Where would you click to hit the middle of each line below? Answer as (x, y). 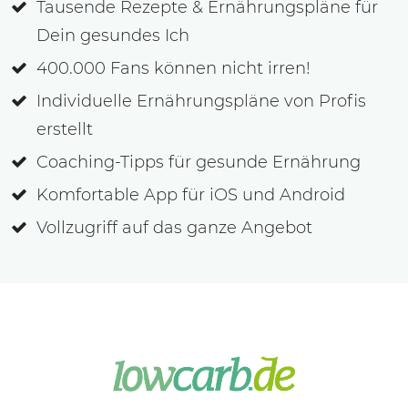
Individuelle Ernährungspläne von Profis (201, 101)
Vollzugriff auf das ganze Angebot (174, 228)
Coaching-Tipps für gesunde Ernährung (199, 162)
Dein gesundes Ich (113, 36)
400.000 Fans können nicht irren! (173, 68)
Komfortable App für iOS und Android (191, 195)
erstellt (65, 129)
